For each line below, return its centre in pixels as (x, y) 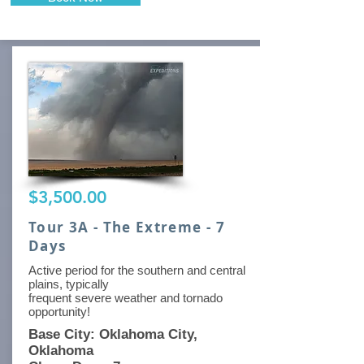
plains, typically (69, 284)
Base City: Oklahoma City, (113, 334)
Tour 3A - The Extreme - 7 (127, 227)
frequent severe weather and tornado (126, 298)
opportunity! (59, 312)
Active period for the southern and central (137, 270)
